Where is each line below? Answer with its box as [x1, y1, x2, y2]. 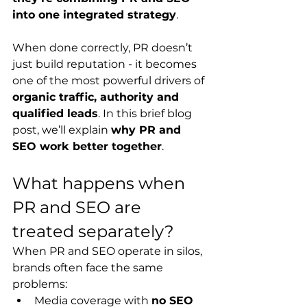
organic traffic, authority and [12, 90, 182, 103]
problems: [12, 278, 67, 291]
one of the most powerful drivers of [12, 74, 207, 87]
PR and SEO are [12, 197, 145, 217]
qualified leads [12, 107, 98, 120]
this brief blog [114, 107, 195, 120]
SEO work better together [12, 140, 162, 153]
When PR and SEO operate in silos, [12, 245, 205, 258]
